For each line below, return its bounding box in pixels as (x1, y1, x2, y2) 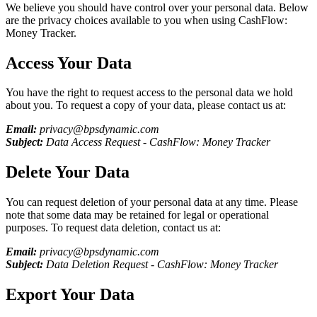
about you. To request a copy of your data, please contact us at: (6, 99, 286, 112)
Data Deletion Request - (43, 258, 157, 271)
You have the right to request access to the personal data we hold (6, 86, 293, 99)
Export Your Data (6, 285, 134, 304)
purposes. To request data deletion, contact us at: (6, 221, 221, 234)
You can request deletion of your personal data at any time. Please (6, 196, 298, 209)
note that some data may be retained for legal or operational (6, 209, 269, 221)
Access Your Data (6, 53, 132, 72)
